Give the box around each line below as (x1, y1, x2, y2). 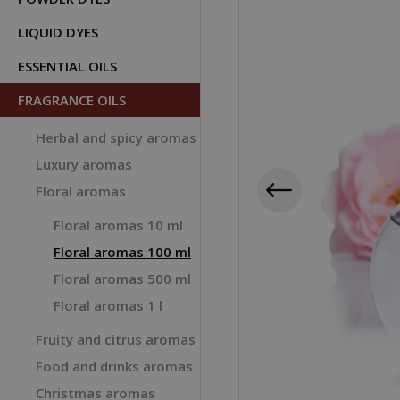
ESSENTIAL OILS (18, 57, 117, 75)
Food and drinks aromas (36, 357, 193, 375)
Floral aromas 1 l (54, 296, 162, 314)
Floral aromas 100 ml (54, 243, 191, 261)
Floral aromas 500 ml (54, 270, 191, 287)
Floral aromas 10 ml (54, 216, 183, 234)
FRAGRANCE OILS (18, 91, 126, 109)
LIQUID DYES (18, 23, 98, 41)
